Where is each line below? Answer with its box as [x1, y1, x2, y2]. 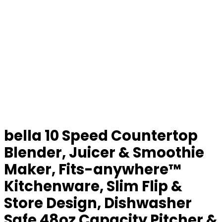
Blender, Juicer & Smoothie [4, 143, 204, 163]
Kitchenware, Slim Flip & [4, 176, 182, 196]
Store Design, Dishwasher [4, 193, 192, 213]
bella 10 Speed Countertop [4, 126, 198, 146]
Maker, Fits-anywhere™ [4, 160, 181, 179]
